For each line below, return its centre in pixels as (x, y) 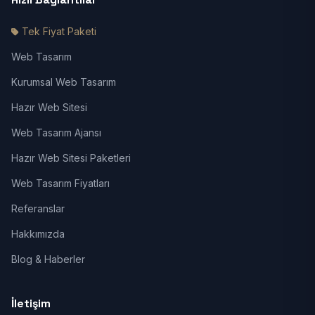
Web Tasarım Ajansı (56, 133)
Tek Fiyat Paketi (59, 31)
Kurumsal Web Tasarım (64, 82)
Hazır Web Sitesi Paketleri (71, 158)
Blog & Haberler (48, 259)
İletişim (31, 303)
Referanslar (38, 208)
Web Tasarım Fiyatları (60, 183)
